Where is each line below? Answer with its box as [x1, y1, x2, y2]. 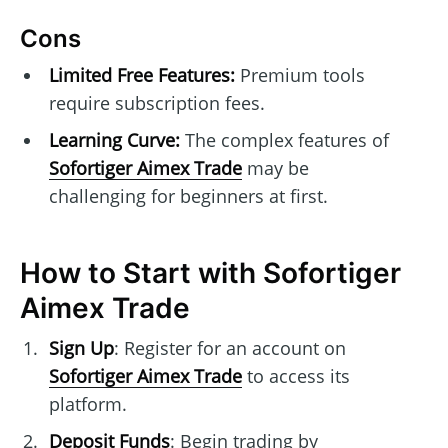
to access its [241, 364, 350, 389]
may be [241, 156, 309, 181]
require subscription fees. [48, 91, 265, 116]
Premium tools [234, 63, 365, 88]
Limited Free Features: [48, 63, 235, 88]
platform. [48, 392, 127, 417]
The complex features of [179, 128, 389, 153]
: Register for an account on [113, 336, 346, 361]
